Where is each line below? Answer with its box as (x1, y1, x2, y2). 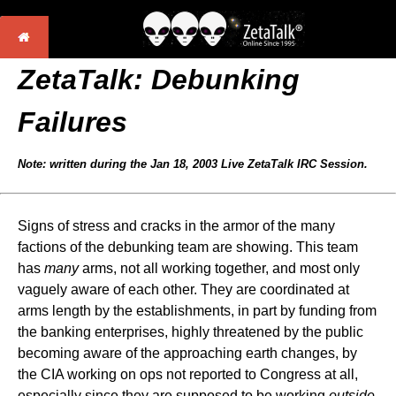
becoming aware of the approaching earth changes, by (18, 346, 357, 361)
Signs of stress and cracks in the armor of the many (18, 218, 335, 233)
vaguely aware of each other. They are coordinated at (18, 282, 349, 297)
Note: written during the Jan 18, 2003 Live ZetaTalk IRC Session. (18, 157, 368, 171)
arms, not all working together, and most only (79, 261, 360, 276)
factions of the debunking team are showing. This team (18, 240, 358, 255)
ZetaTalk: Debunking (18, 64, 300, 95)
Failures (18, 106, 127, 138)
